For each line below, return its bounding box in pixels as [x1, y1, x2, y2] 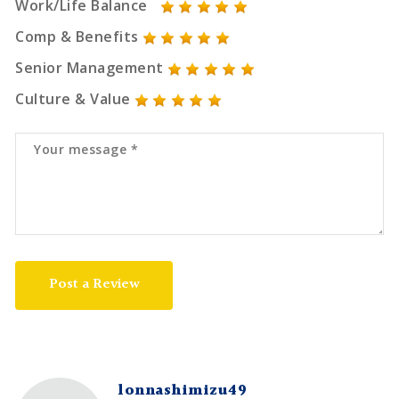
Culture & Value [15, 89, 131, 110]
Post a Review [48, 273, 140, 297]
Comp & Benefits [15, 27, 139, 47]
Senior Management [15, 58, 164, 78]
